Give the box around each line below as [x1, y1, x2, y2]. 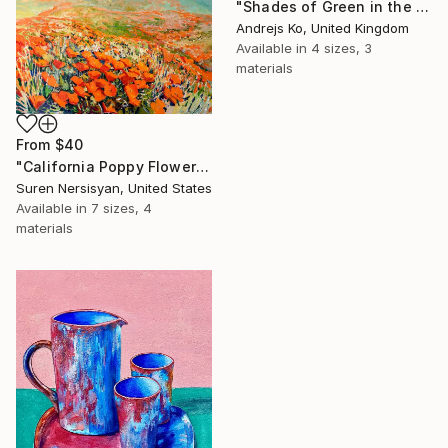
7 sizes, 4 [91, 199, 152, 216]
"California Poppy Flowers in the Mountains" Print [195, 157, 209, 175]
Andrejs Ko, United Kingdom [236, 19, 409, 36]
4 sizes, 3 [311, 39, 372, 56]
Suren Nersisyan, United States [16, 179, 212, 196]
